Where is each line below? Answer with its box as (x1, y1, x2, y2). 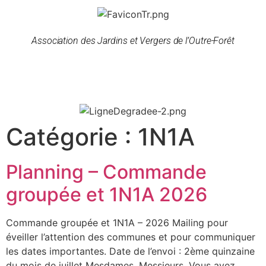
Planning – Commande (6, 160, 207, 183)
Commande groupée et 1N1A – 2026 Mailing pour (6, 216, 228, 229)
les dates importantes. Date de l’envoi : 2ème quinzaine (6, 245, 255, 257)
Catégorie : (6, 122, 138, 151)
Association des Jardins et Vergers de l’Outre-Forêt (31, 34, 235, 46)
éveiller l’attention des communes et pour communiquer (6, 230, 255, 243)
